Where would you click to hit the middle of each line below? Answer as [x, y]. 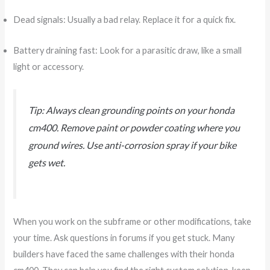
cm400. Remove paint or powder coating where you [134, 127]
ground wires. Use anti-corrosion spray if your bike [133, 145]
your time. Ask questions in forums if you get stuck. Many [124, 237]
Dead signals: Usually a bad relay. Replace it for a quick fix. [125, 20]
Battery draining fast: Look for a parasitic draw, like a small [128, 50]
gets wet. [47, 162]
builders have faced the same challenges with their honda [124, 254]
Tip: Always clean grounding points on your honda [132, 110]
